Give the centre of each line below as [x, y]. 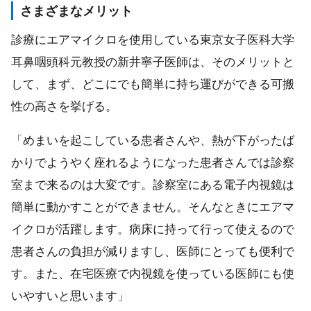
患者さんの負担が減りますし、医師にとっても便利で [153, 252]
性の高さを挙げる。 [64, 106]
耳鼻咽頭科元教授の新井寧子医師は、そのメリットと [153, 61]
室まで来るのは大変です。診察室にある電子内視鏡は [153, 185]
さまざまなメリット [76, 10]
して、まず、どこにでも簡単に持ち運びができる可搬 [153, 84]
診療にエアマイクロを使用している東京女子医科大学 [153, 39]
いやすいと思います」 [70, 296]
